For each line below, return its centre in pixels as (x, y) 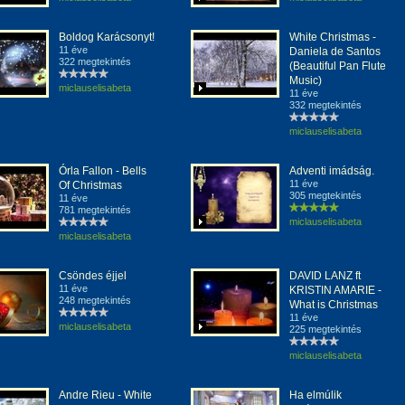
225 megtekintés (325, 329)
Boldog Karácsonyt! (107, 37)
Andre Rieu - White (105, 395)
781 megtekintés (95, 210)
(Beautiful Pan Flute (338, 66)
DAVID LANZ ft (325, 276)
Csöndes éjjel (93, 276)
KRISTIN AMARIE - (335, 290)
